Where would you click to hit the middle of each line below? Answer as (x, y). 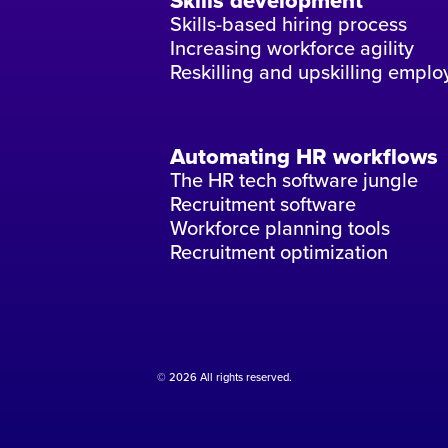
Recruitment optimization (278, 252)
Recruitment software (262, 204)
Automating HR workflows (303, 156)
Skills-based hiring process (288, 24)
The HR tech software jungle (293, 180)
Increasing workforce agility (291, 48)
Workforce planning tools (279, 228)
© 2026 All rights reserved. (224, 377)
